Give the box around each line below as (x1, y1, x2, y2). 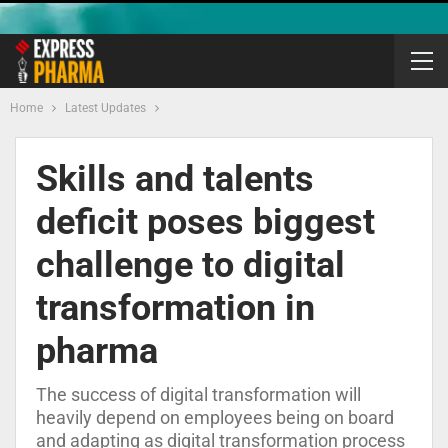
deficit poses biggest (36, 201, 375, 243)
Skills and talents (36, 158, 314, 200)
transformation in (36, 287, 315, 329)
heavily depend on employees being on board (36, 407, 394, 428)
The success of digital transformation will (36, 384, 361, 405)
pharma (36, 330, 158, 372)
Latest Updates (65, 101, 146, 115)
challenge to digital (36, 244, 345, 286)
